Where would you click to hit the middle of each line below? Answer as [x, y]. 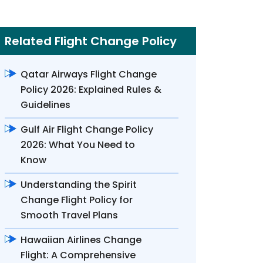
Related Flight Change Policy [91, 41]
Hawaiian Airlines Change [81, 240]
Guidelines [45, 105]
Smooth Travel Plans [69, 215]
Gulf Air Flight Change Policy [87, 129]
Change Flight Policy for [77, 200]
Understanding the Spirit [79, 185]
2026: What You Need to [78, 145]
